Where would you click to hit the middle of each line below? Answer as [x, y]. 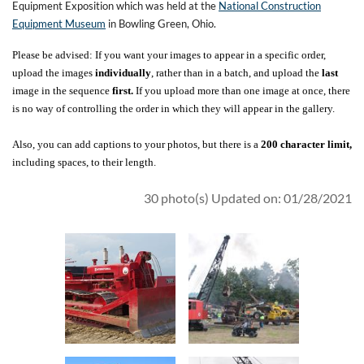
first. [123, 90]
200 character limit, [306, 144]
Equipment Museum [59, 23]
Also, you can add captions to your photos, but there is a [136, 144]
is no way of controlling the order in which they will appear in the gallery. [173, 108]
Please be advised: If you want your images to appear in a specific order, [169, 54]
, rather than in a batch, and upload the [236, 72]
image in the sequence [62, 90]
